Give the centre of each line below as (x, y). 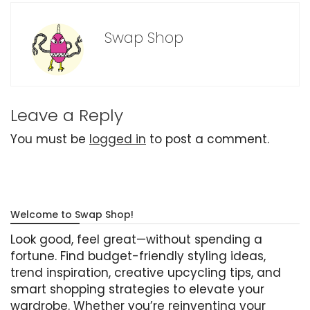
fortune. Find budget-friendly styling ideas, (138, 256)
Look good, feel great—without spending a (136, 240)
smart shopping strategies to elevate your (137, 290)
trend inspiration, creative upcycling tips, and (146, 273)
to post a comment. (208, 139)
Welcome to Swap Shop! (72, 215)
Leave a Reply (67, 116)
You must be (50, 139)
